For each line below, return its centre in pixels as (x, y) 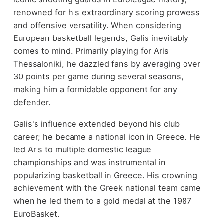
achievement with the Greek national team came (107, 188)
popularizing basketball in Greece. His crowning (105, 175)
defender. (32, 102)
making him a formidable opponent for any (95, 89)
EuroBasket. (36, 214)
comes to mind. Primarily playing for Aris (91, 51)
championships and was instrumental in (89, 163)
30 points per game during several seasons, (98, 76)
